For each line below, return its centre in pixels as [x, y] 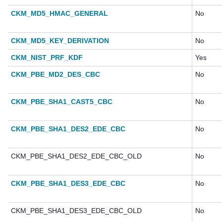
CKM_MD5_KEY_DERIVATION [60, 41]
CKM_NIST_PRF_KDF [47, 58]
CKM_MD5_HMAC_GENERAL [59, 14]
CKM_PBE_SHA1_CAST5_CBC [62, 102]
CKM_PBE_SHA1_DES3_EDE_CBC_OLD [76, 211]
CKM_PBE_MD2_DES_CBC [55, 75]
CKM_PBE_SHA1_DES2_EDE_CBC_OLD [76, 156]
